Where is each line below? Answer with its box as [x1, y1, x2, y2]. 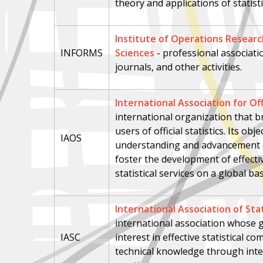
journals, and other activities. [115, 60, 242, 73]
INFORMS [60, 46, 103, 59]
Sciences [115, 46, 155, 59]
